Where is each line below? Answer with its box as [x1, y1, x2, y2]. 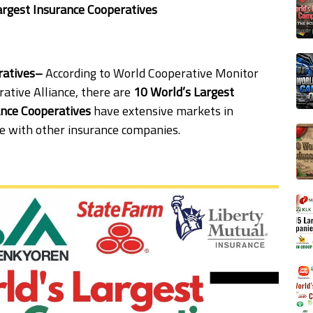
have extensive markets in [91, 101, 233, 121]
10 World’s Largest [133, 82, 234, 102]
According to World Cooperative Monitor [45, 64, 259, 83]
